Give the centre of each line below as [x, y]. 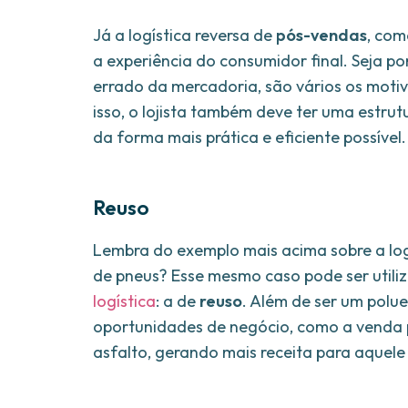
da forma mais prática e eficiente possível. [250, 138]
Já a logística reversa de [184, 36]
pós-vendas [321, 36]
